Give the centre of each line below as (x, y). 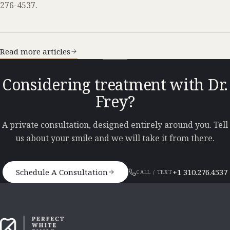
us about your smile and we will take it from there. (115, 138)
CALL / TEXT (154, 172)
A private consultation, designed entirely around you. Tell (115, 125)
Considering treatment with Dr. (115, 84)
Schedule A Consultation (62, 172)
